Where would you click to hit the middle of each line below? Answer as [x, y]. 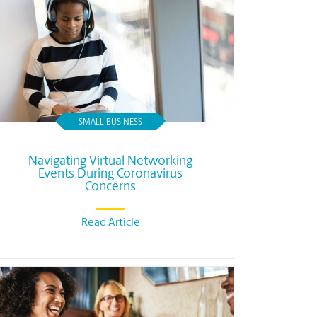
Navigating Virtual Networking [110, 162]
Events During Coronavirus [110, 174]
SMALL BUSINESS [110, 122]
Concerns [110, 187]
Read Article [110, 223]
